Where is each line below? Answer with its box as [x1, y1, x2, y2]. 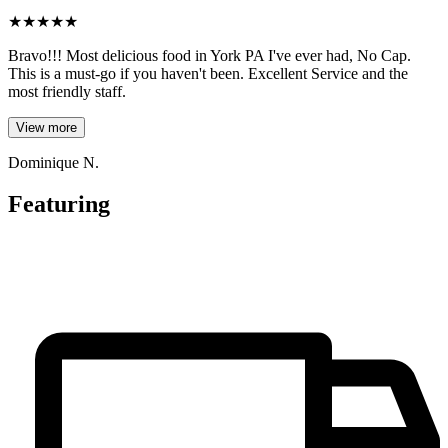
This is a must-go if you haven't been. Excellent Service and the [8, 64, 408, 82]
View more [16, 119, 77, 135]
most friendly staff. [8, 82, 126, 100]
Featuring [8, 191, 110, 218]
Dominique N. [8, 153, 99, 171]
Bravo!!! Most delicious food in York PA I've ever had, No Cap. [8, 46, 411, 64]
